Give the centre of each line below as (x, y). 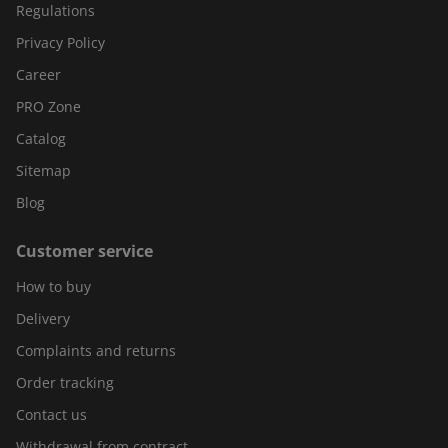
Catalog (41, 139)
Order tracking (65, 383)
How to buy (53, 287)
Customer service (84, 251)
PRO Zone (48, 107)
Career (38, 75)
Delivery (43, 319)
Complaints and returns (96, 351)
